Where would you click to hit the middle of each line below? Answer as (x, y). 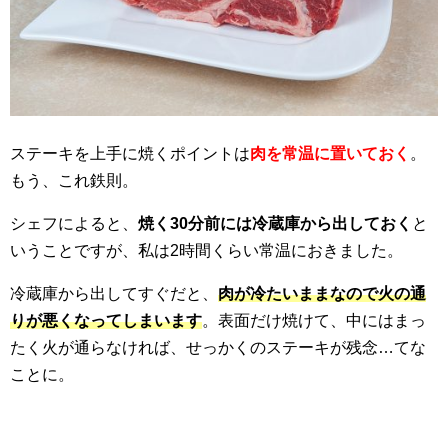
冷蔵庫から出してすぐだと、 (114, 294)
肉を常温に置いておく (330, 154)
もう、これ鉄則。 (74, 181)
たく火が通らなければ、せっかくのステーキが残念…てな (218, 348)
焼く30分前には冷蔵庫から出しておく (275, 224)
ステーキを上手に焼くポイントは (130, 154)
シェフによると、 (74, 224)
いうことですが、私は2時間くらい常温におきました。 (206, 251)
